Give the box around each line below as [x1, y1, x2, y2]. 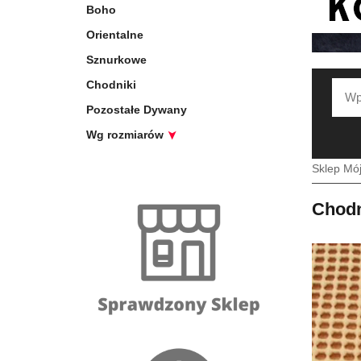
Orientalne [86, 28, 143, 41]
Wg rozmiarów [86, 128, 167, 141]
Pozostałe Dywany [86, 103, 187, 116]
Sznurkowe [86, 53, 147, 66]
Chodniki [86, 78, 136, 91]
